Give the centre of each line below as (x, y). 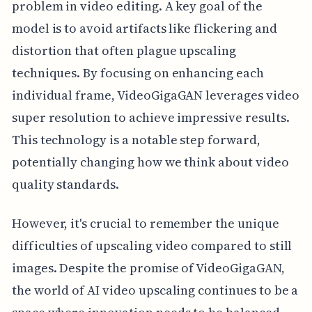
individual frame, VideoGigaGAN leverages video (155, 95)
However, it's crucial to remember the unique (145, 224)
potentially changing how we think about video (150, 162)
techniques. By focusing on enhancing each (138, 73)
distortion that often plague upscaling (124, 51)
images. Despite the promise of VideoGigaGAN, (148, 268)
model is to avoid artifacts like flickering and (144, 29)
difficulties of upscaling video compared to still (152, 246)
